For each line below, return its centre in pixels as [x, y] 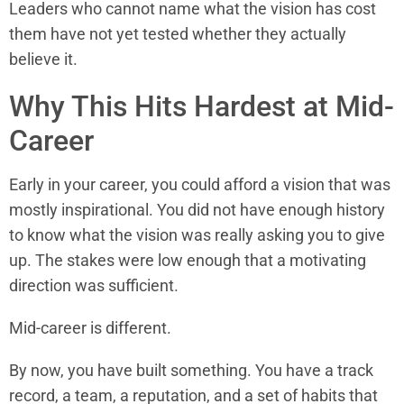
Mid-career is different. [90, 327]
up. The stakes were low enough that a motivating [188, 260]
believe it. [43, 59]
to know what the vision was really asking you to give [197, 234]
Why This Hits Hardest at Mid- [202, 106]
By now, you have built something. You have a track [191, 371]
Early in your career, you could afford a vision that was [200, 184]
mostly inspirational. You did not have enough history [197, 209]
